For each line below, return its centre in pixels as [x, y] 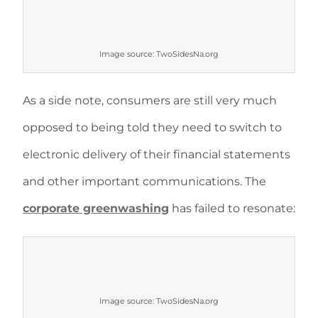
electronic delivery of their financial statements [157, 154]
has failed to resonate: [232, 208]
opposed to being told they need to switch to [152, 127]
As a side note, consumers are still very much [150, 100]
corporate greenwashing [96, 208]
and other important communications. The [144, 181]
